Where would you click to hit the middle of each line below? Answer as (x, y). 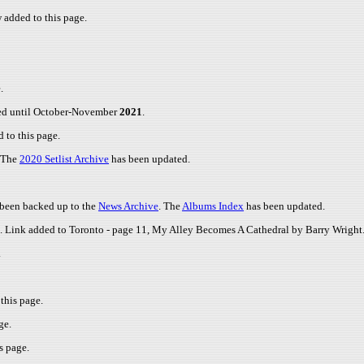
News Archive (128, 206)
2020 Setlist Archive (64, 159)
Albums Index (213, 206)
